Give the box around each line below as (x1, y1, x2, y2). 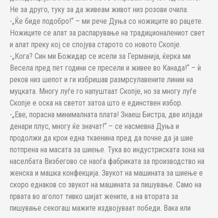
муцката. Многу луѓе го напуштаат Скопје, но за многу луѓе (10, 87, 197, 96)
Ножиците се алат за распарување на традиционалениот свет (10, 28, 205, 37)
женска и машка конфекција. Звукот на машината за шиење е (10, 168, 203, 178)
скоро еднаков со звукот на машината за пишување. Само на (10, 180, 201, 189)
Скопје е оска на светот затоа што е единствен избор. (10, 98, 182, 108)
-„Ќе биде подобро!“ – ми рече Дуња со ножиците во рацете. (10, 17, 203, 26)
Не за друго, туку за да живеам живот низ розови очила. (10, 5, 188, 14)
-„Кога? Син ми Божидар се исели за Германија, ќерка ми (10, 52, 191, 61)
